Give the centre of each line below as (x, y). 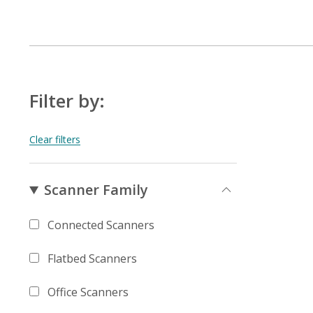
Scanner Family (96, 190)
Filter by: (67, 101)
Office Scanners (88, 292)
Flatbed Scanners (92, 259)
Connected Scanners (101, 225)
